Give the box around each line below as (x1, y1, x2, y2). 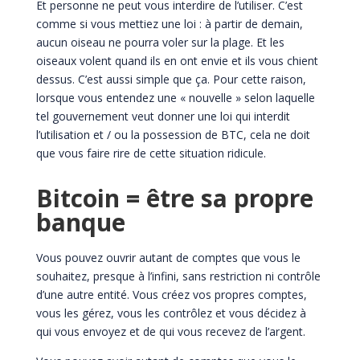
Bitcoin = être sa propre (35, 181, 313, 215)
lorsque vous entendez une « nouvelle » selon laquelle (35, 89, 315, 105)
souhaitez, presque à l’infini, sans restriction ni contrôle (35, 268, 321, 284)
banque (35, 205, 125, 239)
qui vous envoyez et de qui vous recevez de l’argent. (35, 323, 305, 339)
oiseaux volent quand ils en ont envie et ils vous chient (35, 52, 318, 68)
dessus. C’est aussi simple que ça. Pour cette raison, (35, 71, 306, 87)
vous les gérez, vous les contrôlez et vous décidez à (35, 305, 306, 321)
